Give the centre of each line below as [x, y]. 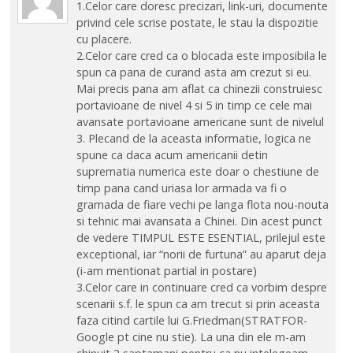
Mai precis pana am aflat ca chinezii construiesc [199, 88]
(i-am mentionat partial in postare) [166, 270]
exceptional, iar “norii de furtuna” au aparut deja [201, 254]
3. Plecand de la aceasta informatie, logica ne [193, 138]
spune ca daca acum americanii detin [172, 154]
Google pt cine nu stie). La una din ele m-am [191, 336]
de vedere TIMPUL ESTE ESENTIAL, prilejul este [201, 237]
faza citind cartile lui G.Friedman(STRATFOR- [191, 320]
